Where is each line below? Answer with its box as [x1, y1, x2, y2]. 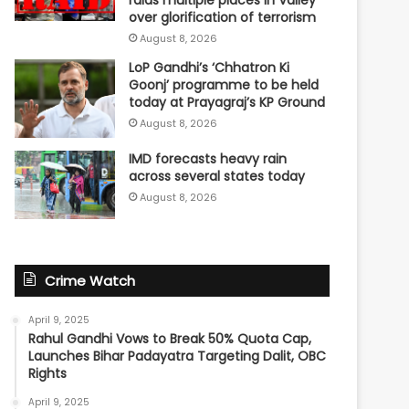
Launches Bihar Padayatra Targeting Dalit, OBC [28, 346, 327, 365]
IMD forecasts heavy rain [129, 150, 288, 169]
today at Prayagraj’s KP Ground [129, 93, 326, 112]
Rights [28, 363, 68, 383]
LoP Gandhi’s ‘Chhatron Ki [129, 58, 290, 78]
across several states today [129, 167, 306, 186]
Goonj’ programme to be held [129, 76, 320, 95]
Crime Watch [45, 270, 136, 290]
